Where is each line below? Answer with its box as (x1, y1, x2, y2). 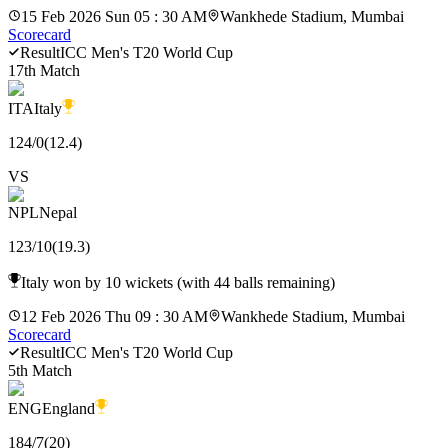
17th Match (8, 61, 80, 79)
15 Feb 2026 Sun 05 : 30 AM (21, 7, 207, 25)
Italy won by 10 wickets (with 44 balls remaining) (21, 273, 335, 291)
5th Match (8, 361, 72, 379)
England (42, 399, 95, 417)
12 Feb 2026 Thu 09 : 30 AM (21, 307, 208, 325)
